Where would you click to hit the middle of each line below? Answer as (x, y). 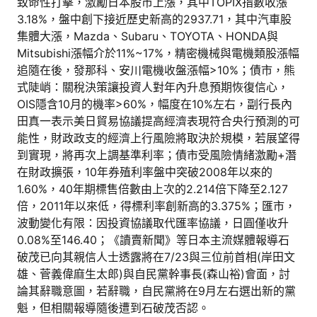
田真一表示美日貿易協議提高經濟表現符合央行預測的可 (158, 121)
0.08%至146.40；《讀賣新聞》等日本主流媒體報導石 (153, 240)
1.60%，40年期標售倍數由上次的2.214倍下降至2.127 (152, 189)
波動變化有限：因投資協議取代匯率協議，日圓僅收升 (153, 223)
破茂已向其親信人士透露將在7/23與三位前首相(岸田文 (156, 257)
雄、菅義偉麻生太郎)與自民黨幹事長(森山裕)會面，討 (154, 273)
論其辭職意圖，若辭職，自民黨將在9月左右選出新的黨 (156, 290)
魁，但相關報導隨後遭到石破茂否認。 (113, 307)
